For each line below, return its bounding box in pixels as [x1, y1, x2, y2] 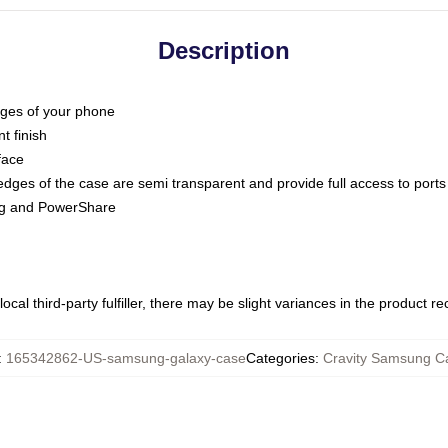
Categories [245, 350, 315, 366]
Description [158, 37, 290, 64]
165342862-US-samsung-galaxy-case [5, 350, 246, 366]
